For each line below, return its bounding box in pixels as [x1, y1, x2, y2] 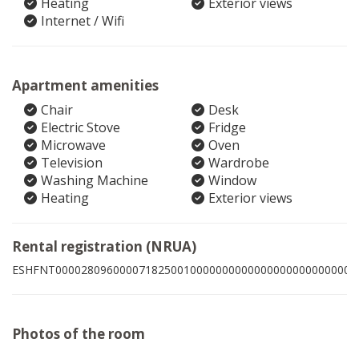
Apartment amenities [12, 76, 159, 95]
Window [208, 171, 256, 189]
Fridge [208, 119, 246, 136]
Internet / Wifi [41, 12, 124, 30]
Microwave [41, 136, 106, 154]
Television [41, 154, 103, 171]
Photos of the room [12, 325, 145, 343]
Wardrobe [208, 154, 269, 171]
